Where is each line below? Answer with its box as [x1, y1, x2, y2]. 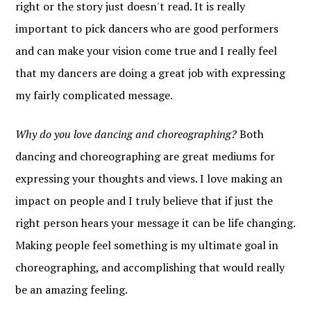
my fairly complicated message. [15, 87, 174, 103]
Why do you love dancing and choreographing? [15, 126, 237, 142]
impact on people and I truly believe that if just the [15, 193, 274, 209]
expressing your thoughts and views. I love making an [15, 171, 283, 187]
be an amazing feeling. [15, 282, 128, 298]
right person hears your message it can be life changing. [15, 215, 296, 231]
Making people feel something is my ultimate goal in [15, 237, 279, 253]
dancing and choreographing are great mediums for [15, 149, 276, 165]
